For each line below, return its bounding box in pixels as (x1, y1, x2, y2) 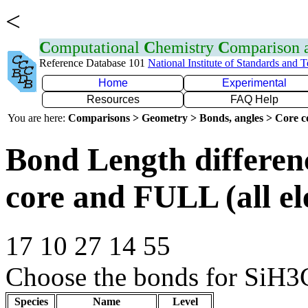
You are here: (8, 112, 68, 124)
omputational (51, 38, 144, 56)
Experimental (222, 77, 287, 89)
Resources (86, 93, 140, 105)
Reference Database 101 (39, 57, 148, 69)
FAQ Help (230, 93, 278, 105)
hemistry (155, 38, 218, 56)
